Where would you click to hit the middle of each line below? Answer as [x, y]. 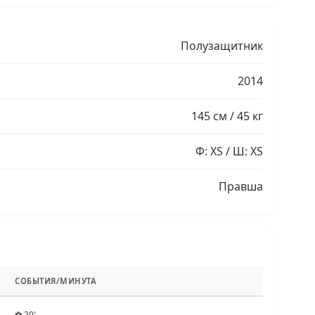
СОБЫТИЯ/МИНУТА [56, 281]
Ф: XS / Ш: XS [229, 152]
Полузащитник [222, 46]
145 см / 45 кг [227, 116]
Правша [241, 187]
